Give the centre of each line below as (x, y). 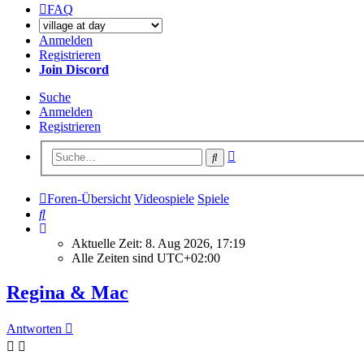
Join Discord (74, 69)
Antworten (34, 329)
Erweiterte (261, 153)
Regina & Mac (67, 292)
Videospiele (164, 198)
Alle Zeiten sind (114, 258)
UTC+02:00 (188, 258)
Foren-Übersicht (89, 198)
